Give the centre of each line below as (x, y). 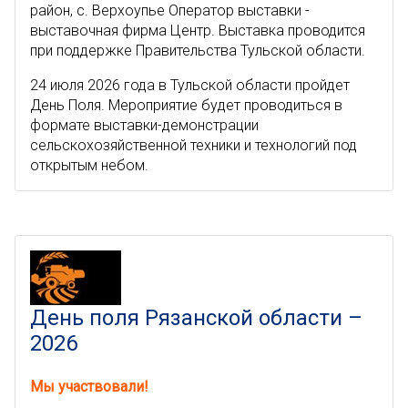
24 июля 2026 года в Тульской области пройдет (190, 85)
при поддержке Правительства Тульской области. (198, 51)
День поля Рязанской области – (196, 318)
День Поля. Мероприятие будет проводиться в (186, 105)
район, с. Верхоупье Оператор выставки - (170, 10)
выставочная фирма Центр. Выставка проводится (198, 31)
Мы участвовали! (89, 387)
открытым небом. (89, 165)
